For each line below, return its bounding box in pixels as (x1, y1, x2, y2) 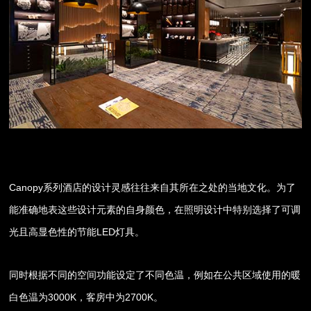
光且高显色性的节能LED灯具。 (9, 226, 145, 237)
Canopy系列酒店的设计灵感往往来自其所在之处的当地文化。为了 (9, 181, 296, 193)
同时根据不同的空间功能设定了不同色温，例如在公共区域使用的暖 (9, 269, 301, 280)
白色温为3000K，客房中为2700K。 (9, 291, 164, 303)
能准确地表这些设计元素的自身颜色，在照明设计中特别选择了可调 (9, 203, 301, 215)
